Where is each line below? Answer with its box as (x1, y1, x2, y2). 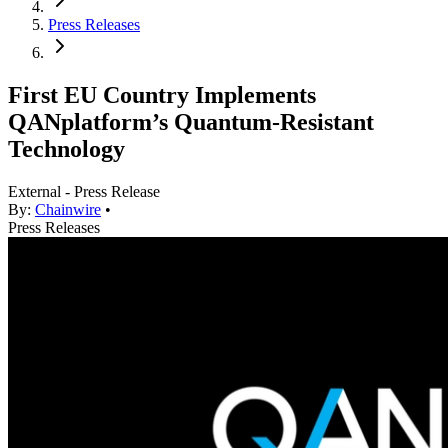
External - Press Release (8, 183, 160, 201)
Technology (8, 136, 125, 163)
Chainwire (35, 201, 101, 219)
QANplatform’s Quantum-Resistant (8, 109, 374, 136)
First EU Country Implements (8, 82, 316, 109)
